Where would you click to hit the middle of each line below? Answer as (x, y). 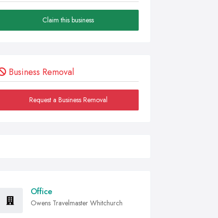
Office (41, 191)
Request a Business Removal (68, 100)
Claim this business (68, 20)
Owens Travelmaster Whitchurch (77, 203)
